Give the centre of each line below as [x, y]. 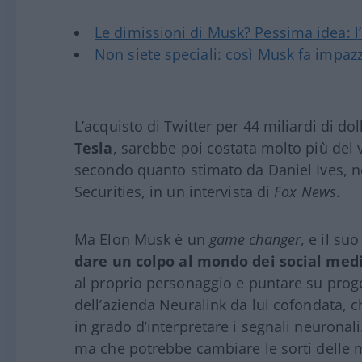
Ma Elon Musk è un [142, 240]
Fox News [305, 192]
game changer [255, 240]
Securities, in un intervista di [175, 192]
